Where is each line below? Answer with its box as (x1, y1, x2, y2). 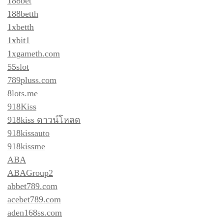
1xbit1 (7, 35, 30, 45)
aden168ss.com (7, 207, 62, 218)
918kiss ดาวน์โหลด (7, 114, 81, 125)
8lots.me (7, 88, 38, 98)
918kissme (7, 141, 45, 151)
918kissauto (7, 128, 50, 138)
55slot (7, 61, 29, 72)
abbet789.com (7, 181, 57, 191)
